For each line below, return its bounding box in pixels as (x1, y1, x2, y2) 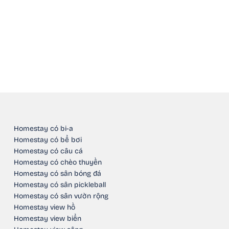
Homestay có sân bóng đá (13, 169, 101, 178)
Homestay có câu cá (13, 147, 83, 156)
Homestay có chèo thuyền (13, 158, 102, 167)
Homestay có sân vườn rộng (13, 192, 108, 201)
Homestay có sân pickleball (13, 180, 106, 190)
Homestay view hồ (13, 203, 75, 212)
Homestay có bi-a (13, 124, 73, 133)
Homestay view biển (13, 214, 81, 223)
